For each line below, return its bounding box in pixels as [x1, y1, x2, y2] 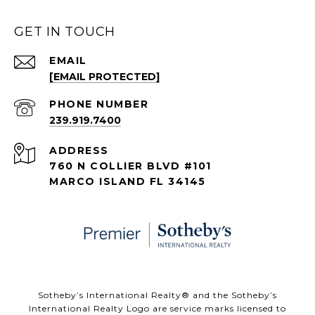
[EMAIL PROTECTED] [49, 70, 160, 84]
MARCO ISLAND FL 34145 [49, 175, 206, 188]
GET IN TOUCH [14, 24, 115, 40]
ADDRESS [49, 144, 109, 157]
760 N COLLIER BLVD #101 [49, 160, 212, 173]
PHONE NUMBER [49, 98, 148, 111]
